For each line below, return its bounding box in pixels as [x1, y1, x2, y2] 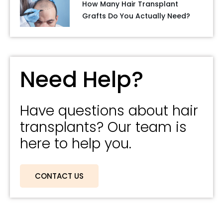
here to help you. [20, 133, 131, 153]
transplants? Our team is [20, 117, 187, 137]
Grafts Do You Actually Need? [82, 11, 190, 21]
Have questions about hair [20, 101, 198, 120]
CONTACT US [35, 170, 84, 181]
